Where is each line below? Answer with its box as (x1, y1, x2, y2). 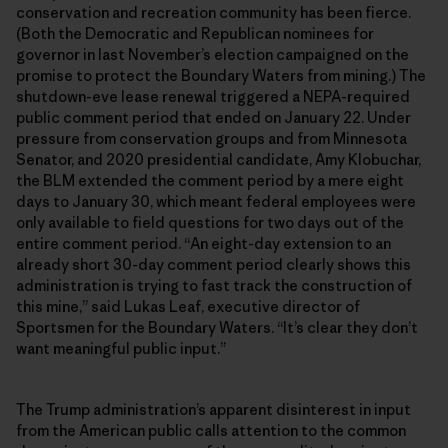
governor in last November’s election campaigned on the (16, 45, 409, 65)
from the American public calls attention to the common (16, 421, 406, 441)
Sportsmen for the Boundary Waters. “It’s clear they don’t (16, 318, 418, 338)
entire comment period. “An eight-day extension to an (16, 234, 391, 254)
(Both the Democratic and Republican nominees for (16, 24, 374, 44)
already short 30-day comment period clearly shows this (16, 255, 411, 275)
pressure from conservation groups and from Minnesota (16, 129, 407, 149)
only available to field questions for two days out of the (16, 213, 404, 233)
